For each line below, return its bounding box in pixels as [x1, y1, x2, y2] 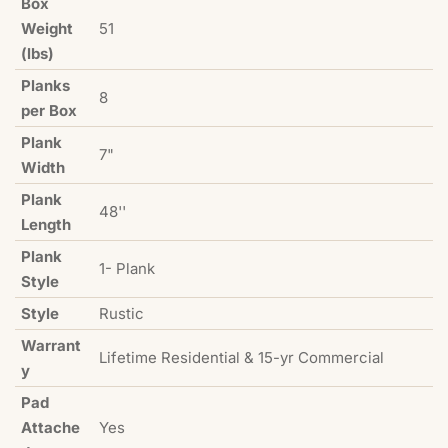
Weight [21, 19, 73, 39]
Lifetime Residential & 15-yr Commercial [99, 348, 384, 368]
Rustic [99, 304, 144, 324]
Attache [21, 418, 80, 438]
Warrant [21, 336, 81, 356]
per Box [21, 101, 77, 121]
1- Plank [99, 259, 155, 279]
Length [21, 215, 71, 235]
